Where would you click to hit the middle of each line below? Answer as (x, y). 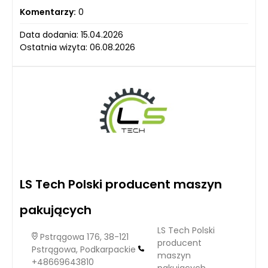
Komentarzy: (48, 12)
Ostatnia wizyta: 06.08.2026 (77, 48)
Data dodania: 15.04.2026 (71, 35)
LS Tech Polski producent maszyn (121, 185)
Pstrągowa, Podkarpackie (85, 249)
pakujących (56, 210)
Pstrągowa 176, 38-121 (83, 237)
